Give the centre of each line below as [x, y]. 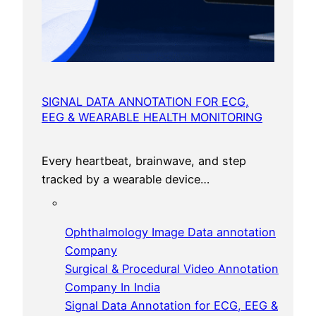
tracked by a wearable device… [126, 179]
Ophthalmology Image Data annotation [170, 232]
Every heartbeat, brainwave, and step [144, 160]
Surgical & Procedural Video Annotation [172, 268]
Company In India [113, 287]
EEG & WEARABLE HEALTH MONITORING [152, 117]
